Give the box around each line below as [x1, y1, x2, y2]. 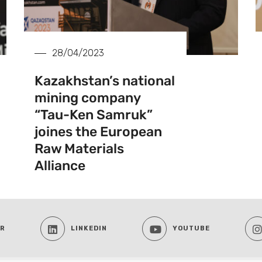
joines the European [35, 123, 163, 140]
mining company [35, 89, 141, 106]
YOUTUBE [173, 225, 210, 233]
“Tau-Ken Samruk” [35, 106, 153, 123]
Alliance [35, 157, 86, 174]
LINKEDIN [71, 225, 107, 233]
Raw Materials [35, 140, 125, 157]
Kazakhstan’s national [35, 73, 175, 89]
